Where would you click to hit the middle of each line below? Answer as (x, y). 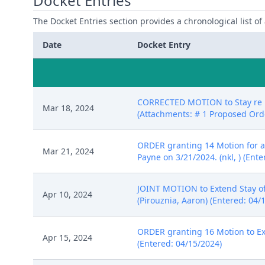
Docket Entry (164, 45)
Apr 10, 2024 (67, 194)
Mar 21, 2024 (68, 151)
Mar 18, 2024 (68, 108)
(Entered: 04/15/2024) (180, 243)
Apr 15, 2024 (67, 237)
